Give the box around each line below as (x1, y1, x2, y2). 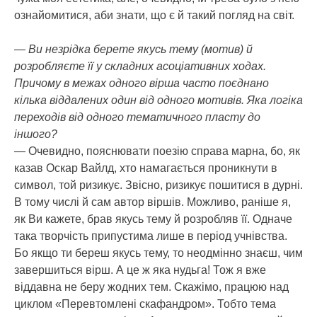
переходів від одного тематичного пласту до (14, 110, 260, 123)
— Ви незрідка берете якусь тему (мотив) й (14, 42, 253, 55)
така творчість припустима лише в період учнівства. (14, 229, 287, 242)
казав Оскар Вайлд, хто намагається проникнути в (14, 161, 277, 174)
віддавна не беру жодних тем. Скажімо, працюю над (14, 280, 289, 293)
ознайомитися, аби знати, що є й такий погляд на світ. (14, 8, 294, 21)
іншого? (14, 127, 57, 140)
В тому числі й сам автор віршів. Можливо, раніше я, (14, 195, 291, 208)
